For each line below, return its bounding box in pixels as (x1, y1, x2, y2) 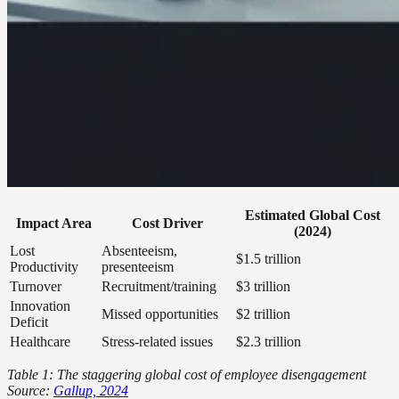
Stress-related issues (102, 334, 213, 350)
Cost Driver (131, 216, 203, 232)
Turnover (10, 279, 61, 295)
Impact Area (16, 216, 92, 232)
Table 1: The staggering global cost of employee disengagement (7, 367, 366, 383)
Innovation (10, 298, 70, 314)
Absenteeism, (102, 243, 177, 259)
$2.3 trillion (236, 334, 301, 350)
